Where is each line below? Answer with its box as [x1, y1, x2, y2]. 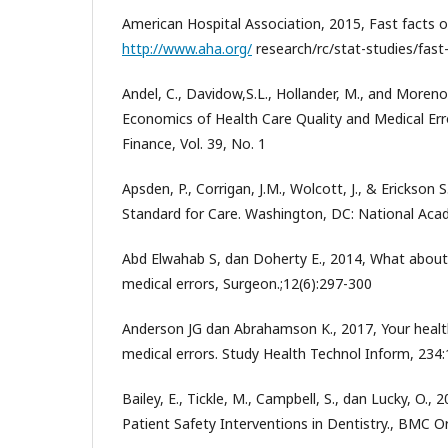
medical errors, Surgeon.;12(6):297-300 [122, 274, 372, 293]
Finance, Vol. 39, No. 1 [122, 134, 266, 153]
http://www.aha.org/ [122, 39, 252, 58]
